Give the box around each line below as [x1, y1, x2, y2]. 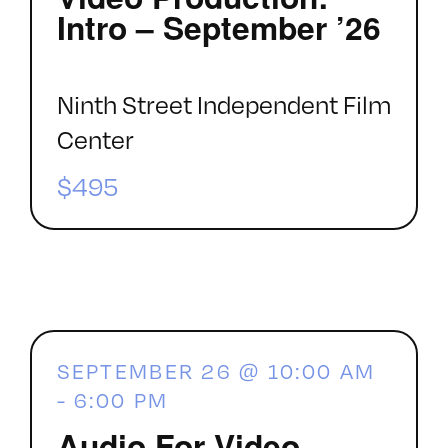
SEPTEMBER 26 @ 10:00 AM [56, 357, 376, 384]
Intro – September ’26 [56, 4, 381, 51]
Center [56, 123, 134, 155]
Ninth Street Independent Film [56, 88, 391, 120]
